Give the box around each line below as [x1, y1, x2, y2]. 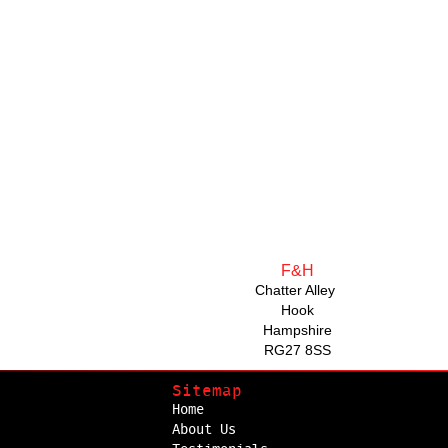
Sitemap [172, 382, 242, 399]
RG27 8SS [263, 341, 331, 358]
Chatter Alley [255, 281, 339, 298]
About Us [172, 422, 236, 437]
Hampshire [262, 321, 332, 338]
